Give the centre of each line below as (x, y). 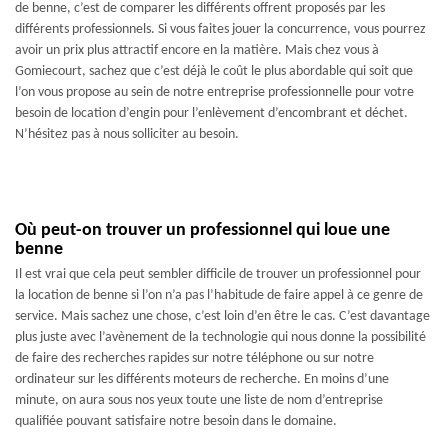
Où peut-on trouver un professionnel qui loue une (202, 230)
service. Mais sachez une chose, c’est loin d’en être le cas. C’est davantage (222, 316)
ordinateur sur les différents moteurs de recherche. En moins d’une (202, 379)
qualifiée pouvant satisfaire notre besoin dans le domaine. (176, 421)
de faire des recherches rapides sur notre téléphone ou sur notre (194, 358)
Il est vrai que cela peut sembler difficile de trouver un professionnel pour (218, 274)
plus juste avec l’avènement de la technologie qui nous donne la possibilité (220, 337)
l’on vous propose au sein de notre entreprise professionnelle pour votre (214, 92)
